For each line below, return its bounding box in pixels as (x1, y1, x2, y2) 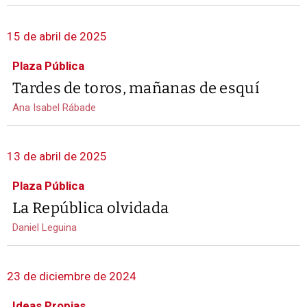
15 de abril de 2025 (7, 29, 107, 44)
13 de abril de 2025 (7, 149, 107, 164)
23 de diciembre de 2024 (7, 269, 136, 284)
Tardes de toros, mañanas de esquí (12, 79, 260, 98)
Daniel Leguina (12, 221, 77, 234)
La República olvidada (12, 199, 169, 218)
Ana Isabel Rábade (12, 101, 96, 114)
